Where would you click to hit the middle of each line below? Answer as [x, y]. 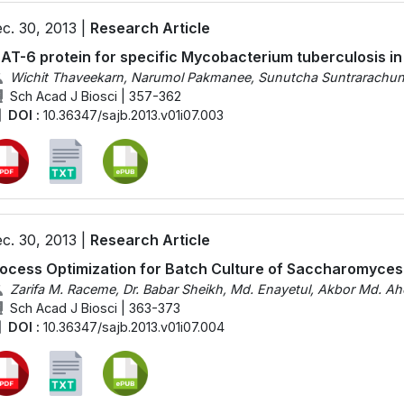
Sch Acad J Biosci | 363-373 [95, 308]
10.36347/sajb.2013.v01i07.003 [133, 115]
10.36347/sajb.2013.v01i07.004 [133, 326]
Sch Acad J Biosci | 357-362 [95, 96]
